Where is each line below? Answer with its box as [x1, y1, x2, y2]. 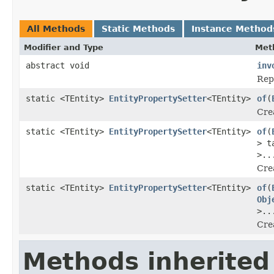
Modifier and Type [24, 42, 103, 52]
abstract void [26, 60, 89, 70]
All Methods [27, 23, 85, 34]
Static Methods [102, 23, 175, 34]
